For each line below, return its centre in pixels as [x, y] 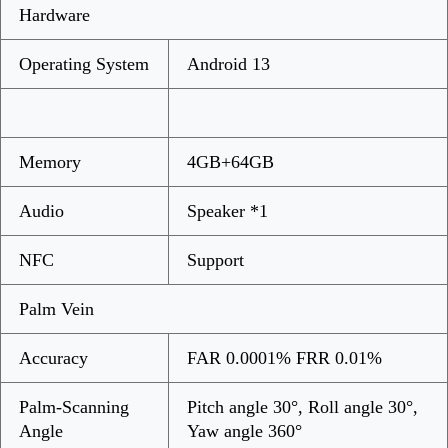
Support [215, 259]
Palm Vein [56, 308]
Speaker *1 [227, 210]
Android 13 [228, 63]
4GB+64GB [230, 161]
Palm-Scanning [74, 406]
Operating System [84, 63]
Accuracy [53, 357]
